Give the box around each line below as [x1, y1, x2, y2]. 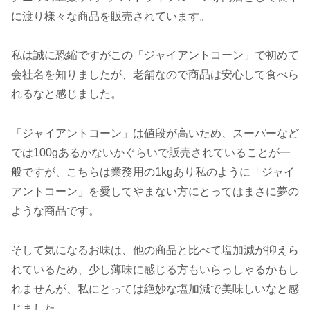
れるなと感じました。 [11, 88, 122, 100]
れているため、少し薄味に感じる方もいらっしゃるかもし [11, 264, 299, 276]
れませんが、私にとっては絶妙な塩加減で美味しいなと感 [11, 283, 299, 295]
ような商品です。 [11, 205, 100, 217]
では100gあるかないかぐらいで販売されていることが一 [11, 147, 291, 159]
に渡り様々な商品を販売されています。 [11, 10, 210, 22]
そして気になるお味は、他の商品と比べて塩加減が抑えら [11, 244, 299, 257]
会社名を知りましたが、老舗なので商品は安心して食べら [11, 69, 299, 81]
